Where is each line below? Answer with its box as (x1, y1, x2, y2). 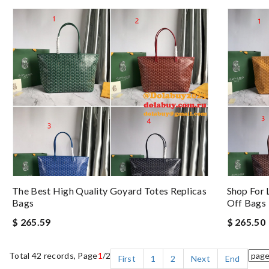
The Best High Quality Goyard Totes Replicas (12, 185, 207, 196)
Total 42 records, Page (9, 250, 98, 261)
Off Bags (226, 197, 266, 208)
